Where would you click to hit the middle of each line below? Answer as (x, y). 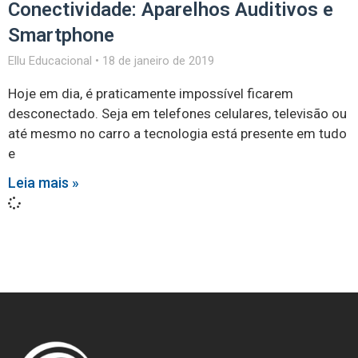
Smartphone (61, 35)
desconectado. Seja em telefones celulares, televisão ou (177, 113)
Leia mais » (44, 183)
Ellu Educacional (52, 61)
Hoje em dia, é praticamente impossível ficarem (151, 93)
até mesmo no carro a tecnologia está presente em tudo (177, 133)
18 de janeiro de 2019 (157, 61)
